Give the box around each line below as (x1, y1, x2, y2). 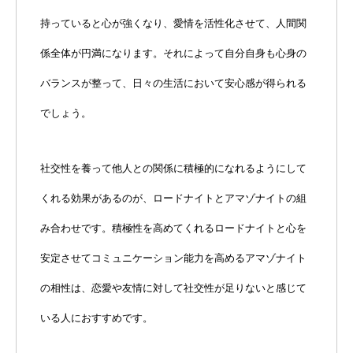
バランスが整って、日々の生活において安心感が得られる (40, 76, 307, 89)
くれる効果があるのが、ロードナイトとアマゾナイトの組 (40, 191, 307, 204)
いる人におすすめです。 (40, 311, 153, 324)
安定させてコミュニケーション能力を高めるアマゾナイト (40, 251, 307, 264)
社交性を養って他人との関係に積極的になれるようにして (40, 162, 307, 174)
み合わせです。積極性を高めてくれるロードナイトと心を (40, 221, 307, 234)
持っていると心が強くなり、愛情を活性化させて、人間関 (40, 17, 307, 29)
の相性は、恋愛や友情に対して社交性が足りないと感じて (40, 281, 307, 294)
